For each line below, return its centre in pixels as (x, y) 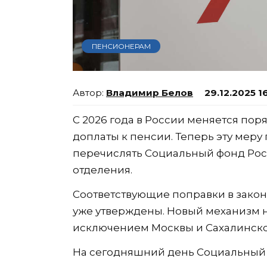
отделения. (103, 170)
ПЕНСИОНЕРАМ (121, 46)
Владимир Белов (150, 92)
